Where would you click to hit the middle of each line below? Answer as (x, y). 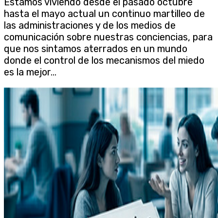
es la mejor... (30, 72)
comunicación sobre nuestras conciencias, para (108, 37)
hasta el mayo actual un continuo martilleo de (104, 14)
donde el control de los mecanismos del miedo (104, 61)
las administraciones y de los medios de (90, 26)
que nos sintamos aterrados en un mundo (96, 49)
